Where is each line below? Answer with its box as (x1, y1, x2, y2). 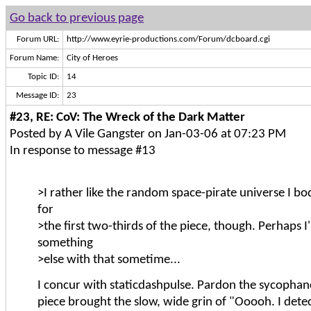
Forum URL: (17, 35, 59, 44)
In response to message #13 (10, 144, 155, 158)
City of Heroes (67, 53, 118, 62)
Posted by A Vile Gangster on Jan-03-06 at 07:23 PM (10, 127, 286, 141)
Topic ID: (28, 72, 59, 81)
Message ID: (16, 91, 59, 100)
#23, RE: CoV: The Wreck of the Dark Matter (10, 110, 245, 124)
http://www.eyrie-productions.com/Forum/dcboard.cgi (67, 35, 270, 44)
